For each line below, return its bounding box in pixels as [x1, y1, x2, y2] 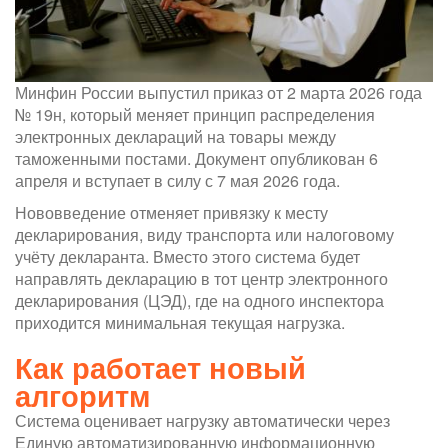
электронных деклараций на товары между [15, 124, 336, 148]
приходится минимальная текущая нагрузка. [15, 310, 345, 334]
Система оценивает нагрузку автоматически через [15, 408, 390, 432]
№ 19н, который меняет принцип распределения [15, 102, 375, 126]
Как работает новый [15, 346, 306, 388]
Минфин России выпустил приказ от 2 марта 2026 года [15, 80, 422, 104]
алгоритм [15, 374, 150, 416]
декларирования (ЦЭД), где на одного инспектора [15, 288, 384, 312]
